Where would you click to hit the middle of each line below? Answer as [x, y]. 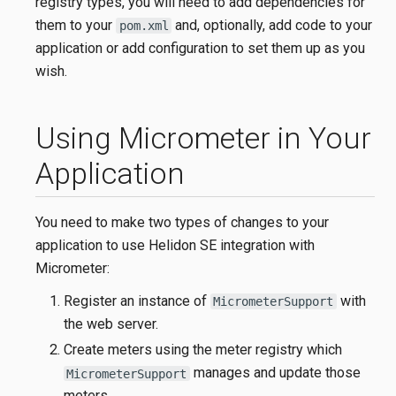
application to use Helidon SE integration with [175, 246]
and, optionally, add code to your [272, 26]
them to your [76, 26]
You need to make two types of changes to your [182, 223]
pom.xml [144, 26]
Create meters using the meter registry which [202, 350]
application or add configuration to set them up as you [200, 49]
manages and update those [275, 373]
